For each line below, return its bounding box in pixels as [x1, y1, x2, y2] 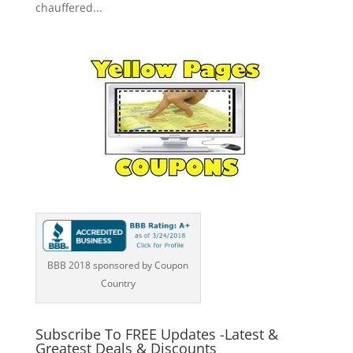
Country [100, 277, 136, 291]
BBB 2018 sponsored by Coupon [47, 258, 189, 273]
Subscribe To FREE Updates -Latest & [35, 325, 278, 344]
